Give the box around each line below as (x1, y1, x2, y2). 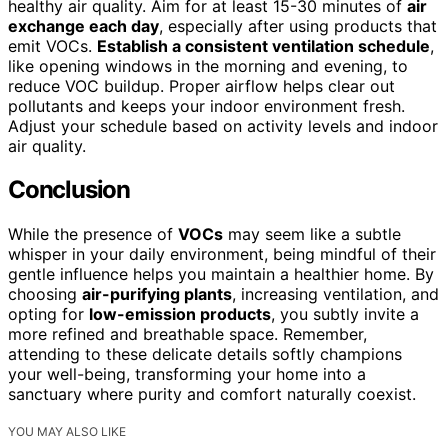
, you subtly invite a (271, 304, 419, 325)
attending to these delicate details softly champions (8, 344, 402, 365)
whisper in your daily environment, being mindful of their (8, 244, 436, 265)
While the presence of (8, 224, 178, 245)
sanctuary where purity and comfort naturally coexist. (8, 384, 416, 405)
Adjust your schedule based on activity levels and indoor (8, 115, 438, 136)
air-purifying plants (82, 284, 232, 305)
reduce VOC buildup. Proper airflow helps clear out (8, 75, 395, 96)
